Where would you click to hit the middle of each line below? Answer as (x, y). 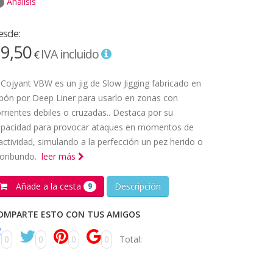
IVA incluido (71, 54)
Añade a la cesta (48, 186)
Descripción (138, 186)
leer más (60, 156)
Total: (131, 239)
